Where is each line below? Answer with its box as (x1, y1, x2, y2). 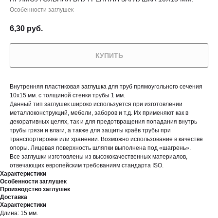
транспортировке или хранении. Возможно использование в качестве (10, 136, 203, 143)
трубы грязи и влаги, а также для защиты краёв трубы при (10, 127, 171, 134)
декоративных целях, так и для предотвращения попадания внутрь (10, 118, 197, 126)
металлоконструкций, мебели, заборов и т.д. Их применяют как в (10, 109, 188, 117)
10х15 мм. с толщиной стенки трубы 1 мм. (10, 92, 125, 99)
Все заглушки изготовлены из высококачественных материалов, (10, 153, 187, 161)
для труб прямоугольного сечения (107, 83, 202, 91)
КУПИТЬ (95, 52, 123, 60)
